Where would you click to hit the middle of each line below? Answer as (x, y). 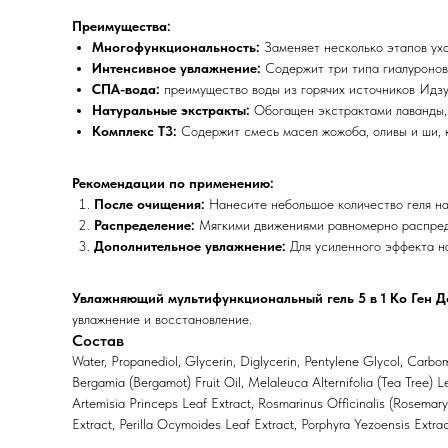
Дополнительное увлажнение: (190, 246)
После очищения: (149, 204)
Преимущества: (121, 26)
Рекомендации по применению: (173, 183)
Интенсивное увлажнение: (176, 68)
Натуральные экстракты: (171, 110)
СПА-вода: (126, 89)
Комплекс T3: (134, 131)
